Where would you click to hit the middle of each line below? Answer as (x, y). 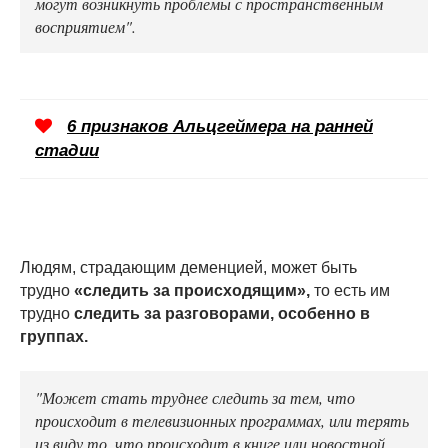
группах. (54, 336)
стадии (67, 150)
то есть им (350, 290)
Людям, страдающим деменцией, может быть (188, 267)
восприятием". (85, 25)
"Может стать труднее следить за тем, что (195, 396)
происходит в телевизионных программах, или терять (222, 419)
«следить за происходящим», (190, 290)
